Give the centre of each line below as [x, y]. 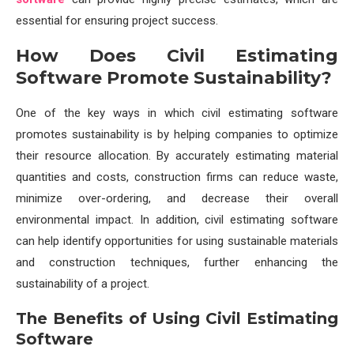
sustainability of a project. [83, 284]
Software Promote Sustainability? [174, 78]
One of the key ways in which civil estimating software [177, 113]
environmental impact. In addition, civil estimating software [177, 220]
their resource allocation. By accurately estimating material [177, 156]
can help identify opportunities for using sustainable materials [177, 241]
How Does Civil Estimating [177, 56]
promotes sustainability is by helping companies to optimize [177, 134]
